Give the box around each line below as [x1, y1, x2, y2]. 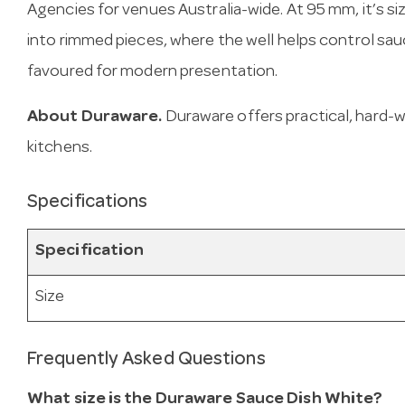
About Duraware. [27, 109, 163, 127]
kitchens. [27, 140, 92, 158]
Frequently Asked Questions [27, 350, 266, 370]
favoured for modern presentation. [27, 64, 278, 82]
